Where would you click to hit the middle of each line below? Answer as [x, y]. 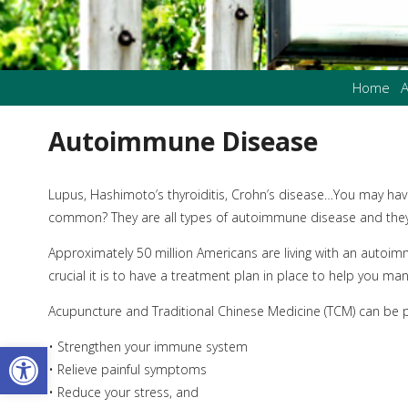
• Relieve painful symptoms [127, 370]
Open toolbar [56, 354]
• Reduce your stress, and [123, 393]
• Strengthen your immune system [148, 347]
